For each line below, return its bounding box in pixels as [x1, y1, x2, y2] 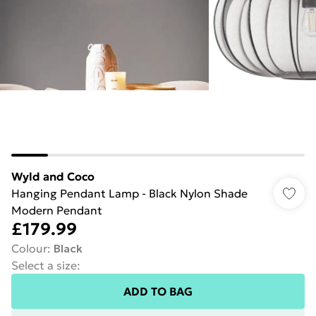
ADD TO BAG [123, 284, 193, 298]
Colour [11, 241, 47, 255]
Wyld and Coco [11, 169, 95, 183]
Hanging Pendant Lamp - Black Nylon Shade [11, 186, 248, 200]
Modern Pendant [11, 203, 102, 217]
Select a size [11, 258, 77, 272]
